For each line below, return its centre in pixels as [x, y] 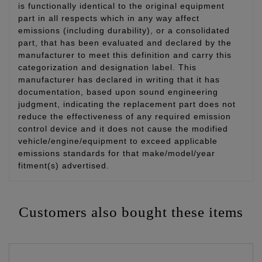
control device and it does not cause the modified [123, 128]
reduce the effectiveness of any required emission [125, 116]
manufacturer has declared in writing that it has [119, 79]
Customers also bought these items [131, 212]
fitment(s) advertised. [64, 165]
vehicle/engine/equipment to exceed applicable [118, 141]
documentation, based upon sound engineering [118, 92]
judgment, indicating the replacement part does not [127, 104]
